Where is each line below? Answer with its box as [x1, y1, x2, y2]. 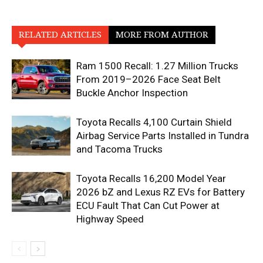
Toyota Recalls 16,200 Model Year [76, 172, 226, 184]
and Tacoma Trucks [76, 143, 163, 155]
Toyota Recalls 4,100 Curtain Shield [76, 116, 232, 128]
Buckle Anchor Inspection [76, 86, 188, 99]
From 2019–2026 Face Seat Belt [76, 73, 221, 85]
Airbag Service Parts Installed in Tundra [76, 129, 249, 141]
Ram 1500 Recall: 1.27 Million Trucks [76, 59, 238, 72]
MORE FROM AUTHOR [116, 29, 208, 40]
